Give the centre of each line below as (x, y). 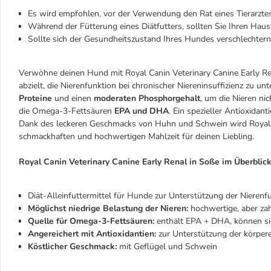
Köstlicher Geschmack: (72, 247)
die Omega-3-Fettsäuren (67, 111)
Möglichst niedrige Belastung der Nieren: (109, 208)
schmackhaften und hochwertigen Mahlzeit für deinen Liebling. (136, 136)
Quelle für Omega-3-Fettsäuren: (91, 221)
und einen (73, 98)
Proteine (35, 98)
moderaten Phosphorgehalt (147, 98)
